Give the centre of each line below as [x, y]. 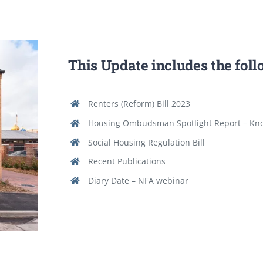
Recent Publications [127, 161]
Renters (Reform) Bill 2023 [139, 104]
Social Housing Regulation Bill [147, 142]
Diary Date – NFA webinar [139, 181]
